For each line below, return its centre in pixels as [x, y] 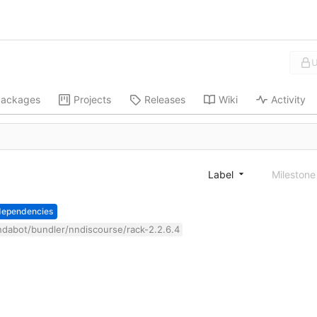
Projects [92, 100]
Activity [288, 100]
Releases [165, 100]
